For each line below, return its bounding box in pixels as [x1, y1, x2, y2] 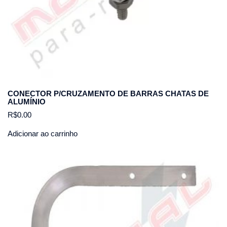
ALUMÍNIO [8, 97, 46, 106]
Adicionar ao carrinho [8, 129, 78, 138]
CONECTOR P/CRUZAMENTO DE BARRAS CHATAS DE [8, 89, 209, 98]
